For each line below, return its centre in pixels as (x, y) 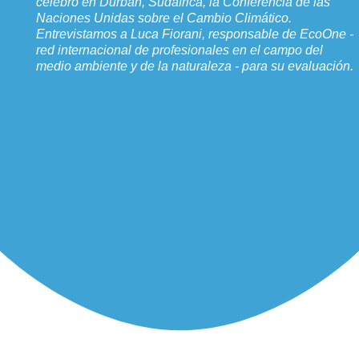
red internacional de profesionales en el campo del (179, 50)
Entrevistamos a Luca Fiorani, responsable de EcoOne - (194, 34)
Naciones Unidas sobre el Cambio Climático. (163, 18)
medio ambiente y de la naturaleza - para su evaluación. (194, 67)
